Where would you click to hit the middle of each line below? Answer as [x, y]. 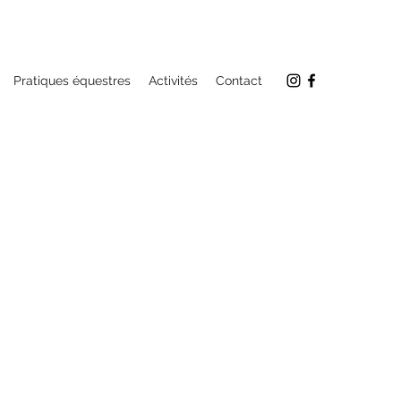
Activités [173, 81]
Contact [239, 81]
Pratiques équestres [72, 81]
